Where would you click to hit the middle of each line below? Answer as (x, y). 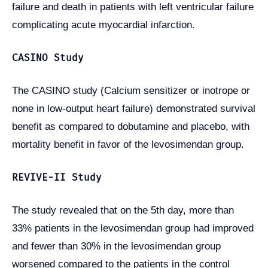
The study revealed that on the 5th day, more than (123, 210)
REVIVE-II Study (57, 177)
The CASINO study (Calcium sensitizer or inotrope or (131, 91)
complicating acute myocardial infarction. (103, 25)
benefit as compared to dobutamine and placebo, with (131, 127)
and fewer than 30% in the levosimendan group (116, 246)
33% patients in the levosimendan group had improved (133, 228)
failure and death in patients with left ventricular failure (133, 7)
